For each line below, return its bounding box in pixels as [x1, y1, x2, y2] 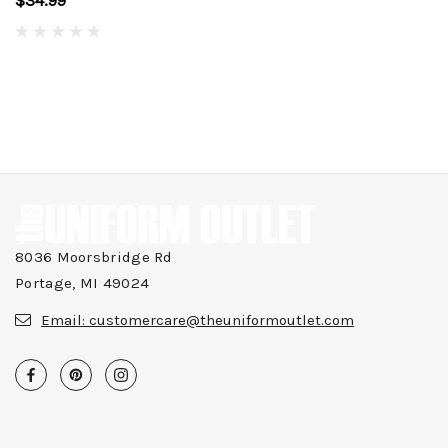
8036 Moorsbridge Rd [15, 248, 173, 267]
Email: [41, 311, 89, 330]
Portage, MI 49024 [15, 274, 150, 293]
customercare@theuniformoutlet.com [89, 311, 354, 330]
